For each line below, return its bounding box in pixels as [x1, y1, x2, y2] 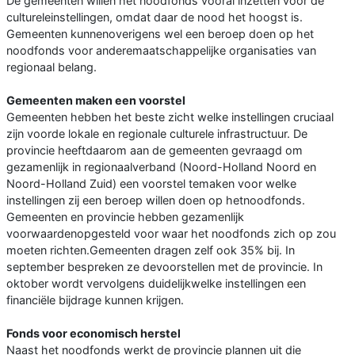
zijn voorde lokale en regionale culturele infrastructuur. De [6, 127, 307, 141]
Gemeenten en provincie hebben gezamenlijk [6, 210, 244, 224]
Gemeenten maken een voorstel [6, 94, 185, 108]
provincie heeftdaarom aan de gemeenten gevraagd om [6, 143, 303, 158]
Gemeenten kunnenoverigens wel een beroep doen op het [6, 27, 314, 41]
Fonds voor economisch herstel [6, 326, 181, 341]
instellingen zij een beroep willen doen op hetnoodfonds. [6, 193, 305, 208]
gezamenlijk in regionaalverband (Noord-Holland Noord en [6, 160, 316, 174]
